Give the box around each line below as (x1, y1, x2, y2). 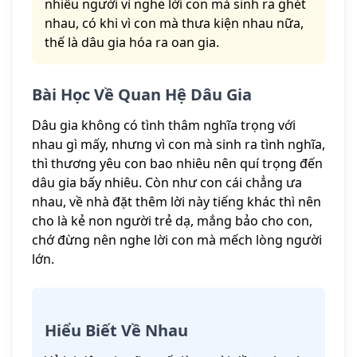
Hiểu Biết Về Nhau (45, 320, 188, 342)
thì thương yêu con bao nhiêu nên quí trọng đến (32, 155, 323, 173)
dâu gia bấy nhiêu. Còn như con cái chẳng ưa (32, 174, 302, 192)
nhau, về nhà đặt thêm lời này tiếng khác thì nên (32, 193, 321, 211)
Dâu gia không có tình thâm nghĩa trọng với (32, 116, 296, 135)
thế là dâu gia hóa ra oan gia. (45, 33, 219, 52)
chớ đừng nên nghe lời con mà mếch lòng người (32, 231, 322, 249)
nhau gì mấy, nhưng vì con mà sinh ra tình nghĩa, (32, 135, 325, 154)
